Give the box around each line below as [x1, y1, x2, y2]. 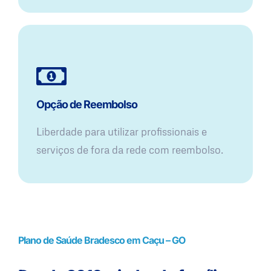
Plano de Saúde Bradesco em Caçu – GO [18, 234, 185, 247]
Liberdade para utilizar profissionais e [36, 125, 207, 139]
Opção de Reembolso [36, 98, 137, 111]
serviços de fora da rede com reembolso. [36, 143, 223, 157]
